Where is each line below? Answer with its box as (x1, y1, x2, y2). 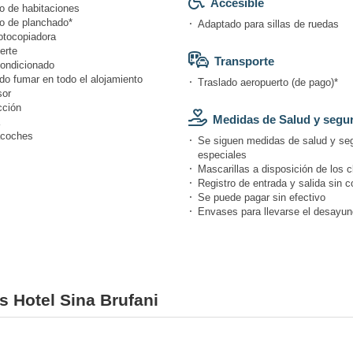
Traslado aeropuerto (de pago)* (198, 76, 338, 88)
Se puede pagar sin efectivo (198, 191, 325, 203)
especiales (198, 148, 247, 161)
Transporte (214, 54, 274, 68)
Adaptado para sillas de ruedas (198, 17, 339, 30)
